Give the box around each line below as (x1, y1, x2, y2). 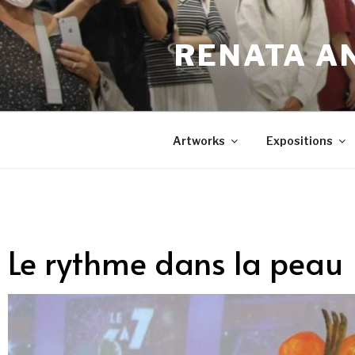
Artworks (172, 133, 225, 147)
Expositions (265, 133, 333, 147)
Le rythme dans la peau (8, 240, 343, 284)
